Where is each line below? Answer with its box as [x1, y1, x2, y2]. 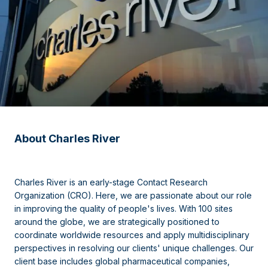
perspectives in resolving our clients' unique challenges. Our [14, 242, 254, 253]
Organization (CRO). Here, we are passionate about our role [14, 190, 252, 200]
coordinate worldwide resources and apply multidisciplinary [14, 229, 249, 240]
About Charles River [14, 132, 120, 145]
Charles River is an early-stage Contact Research [14, 176, 208, 187]
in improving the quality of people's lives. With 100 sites [14, 203, 233, 214]
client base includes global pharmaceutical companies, [14, 255, 230, 266]
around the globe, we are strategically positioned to [14, 216, 220, 227]
